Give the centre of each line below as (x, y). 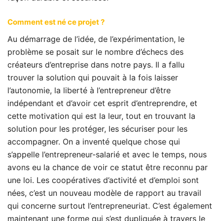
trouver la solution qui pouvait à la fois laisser (93, 77)
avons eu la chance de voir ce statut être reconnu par (108, 167)
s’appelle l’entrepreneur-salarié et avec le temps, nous (107, 154)
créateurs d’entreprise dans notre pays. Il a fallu (96, 65)
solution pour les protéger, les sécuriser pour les (97, 129)
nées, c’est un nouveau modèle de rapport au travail (104, 193)
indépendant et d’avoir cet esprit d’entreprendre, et (102, 103)
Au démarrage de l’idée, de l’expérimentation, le (96, 39)
